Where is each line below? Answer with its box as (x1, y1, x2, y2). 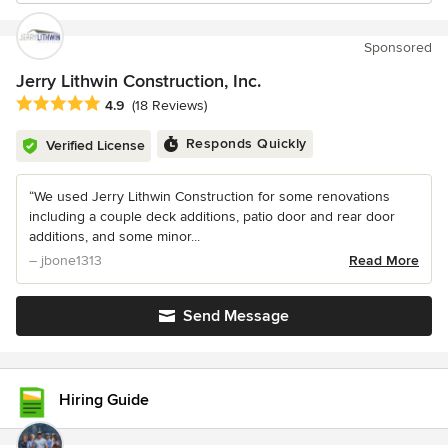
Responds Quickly (185, 135, 307, 153)
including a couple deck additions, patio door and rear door (29, 208, 395, 226)
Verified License (46, 137, 145, 155)
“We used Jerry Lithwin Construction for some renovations (29, 188, 390, 206)
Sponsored (364, 39, 432, 56)
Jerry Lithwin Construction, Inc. (16, 70, 261, 92)
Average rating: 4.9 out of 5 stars (15, 94, 242, 115)
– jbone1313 (29, 252, 102, 270)
